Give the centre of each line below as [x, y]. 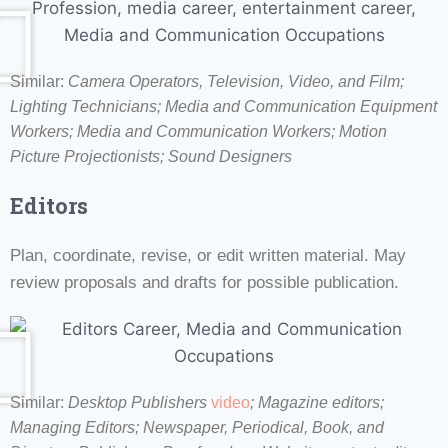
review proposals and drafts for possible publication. [204, 282]
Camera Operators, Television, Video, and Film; [236, 81]
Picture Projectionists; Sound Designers [151, 156]
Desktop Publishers [139, 402]
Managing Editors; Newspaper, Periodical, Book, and [197, 427]
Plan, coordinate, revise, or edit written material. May [208, 255]
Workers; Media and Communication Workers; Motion [198, 131]
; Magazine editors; [317, 402]
